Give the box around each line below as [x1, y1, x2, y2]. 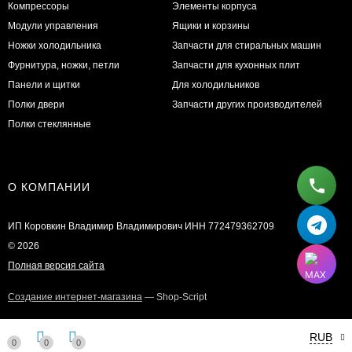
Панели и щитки [8, 79, 80, 90]
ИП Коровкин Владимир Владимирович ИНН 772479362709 [8, 220, 274, 232]
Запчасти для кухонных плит [172, 59, 301, 71]
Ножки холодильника [8, 39, 101, 51]
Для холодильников [172, 79, 260, 90]
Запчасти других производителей [172, 98, 323, 110]
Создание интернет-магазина [8, 291, 142, 302]
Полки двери [8, 98, 64, 110]
